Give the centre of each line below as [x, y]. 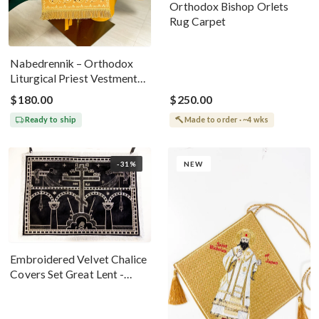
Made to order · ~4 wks [226, 120]
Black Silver [38, 289]
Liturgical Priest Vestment [74, 78]
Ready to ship [51, 120]
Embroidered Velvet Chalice [79, 259]
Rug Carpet [198, 21]
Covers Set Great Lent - [67, 274]
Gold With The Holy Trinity [77, 93]
